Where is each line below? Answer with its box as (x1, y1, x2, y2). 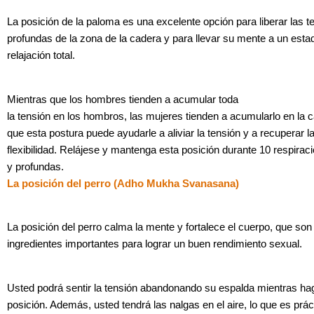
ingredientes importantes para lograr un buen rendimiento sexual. (7, 238, 302, 250)
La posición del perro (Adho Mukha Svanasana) (7, 177, 239, 189)
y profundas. (7, 161, 64, 172)
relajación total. (7, 50, 75, 62)
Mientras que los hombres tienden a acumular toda (7, 93, 238, 105)
